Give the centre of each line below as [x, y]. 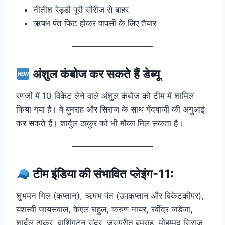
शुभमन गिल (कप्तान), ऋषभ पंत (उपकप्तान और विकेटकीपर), [110, 196]
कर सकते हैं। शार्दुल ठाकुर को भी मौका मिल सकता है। [100, 123]
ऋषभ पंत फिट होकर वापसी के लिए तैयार [95, 23]
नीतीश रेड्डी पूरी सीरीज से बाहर [81, 10]
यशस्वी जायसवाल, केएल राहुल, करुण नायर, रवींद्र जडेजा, [104, 210]
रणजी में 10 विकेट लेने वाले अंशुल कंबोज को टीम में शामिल [105, 96]
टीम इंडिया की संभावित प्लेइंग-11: [103, 174]
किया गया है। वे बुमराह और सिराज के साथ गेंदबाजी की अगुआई [110, 110]
